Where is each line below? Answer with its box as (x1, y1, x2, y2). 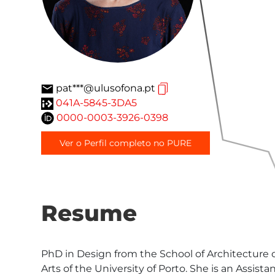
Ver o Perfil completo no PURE (60, 137, 192, 149)
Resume (41, 199, 137, 227)
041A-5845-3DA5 (56, 97, 137, 109)
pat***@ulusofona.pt (53, 82, 158, 94)
